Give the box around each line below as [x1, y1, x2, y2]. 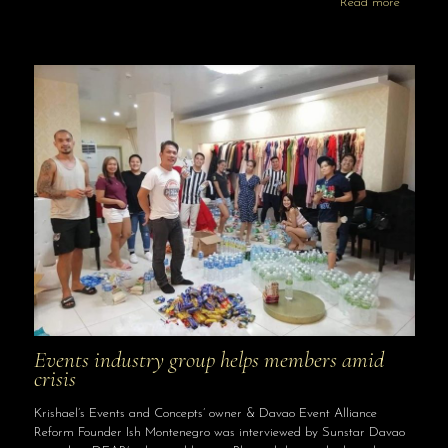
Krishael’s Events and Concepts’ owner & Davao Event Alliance [33, 407, 377, 421]
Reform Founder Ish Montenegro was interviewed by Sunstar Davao [33, 426, 405, 440]
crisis [33, 365, 76, 394]
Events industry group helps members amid [33, 346, 384, 375]
